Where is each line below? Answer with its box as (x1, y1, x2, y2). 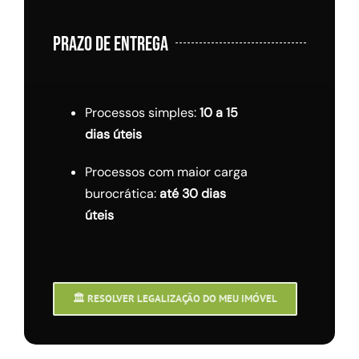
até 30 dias (159, 185, 226, 203)
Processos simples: (84, 104, 200, 122)
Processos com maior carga (84, 163, 248, 181)
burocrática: (84, 185, 159, 203)
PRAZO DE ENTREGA (52, 32, 168, 58)
